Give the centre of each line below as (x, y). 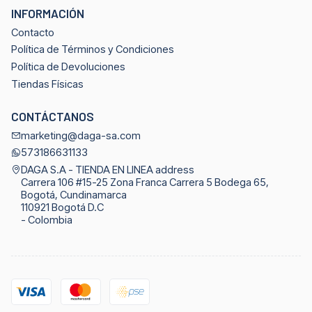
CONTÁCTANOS (52, 116)
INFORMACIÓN (47, 13)
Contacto (32, 32)
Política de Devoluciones (68, 67)
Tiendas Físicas (47, 84)
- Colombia (46, 220)
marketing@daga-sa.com (80, 135)
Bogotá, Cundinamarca (73, 195)
